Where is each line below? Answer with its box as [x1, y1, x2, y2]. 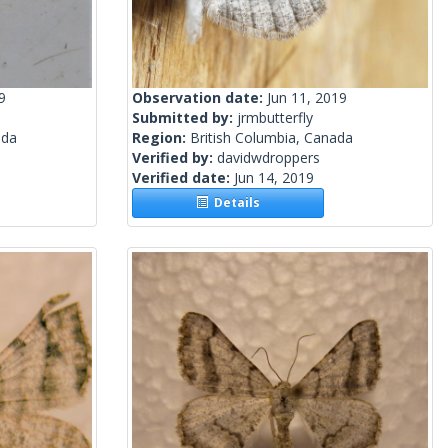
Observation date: [132, 88, 267, 108]
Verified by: [132, 148, 217, 168]
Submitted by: [132, 108, 237, 128]
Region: [132, 128, 190, 148]
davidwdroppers [217, 148, 320, 168]
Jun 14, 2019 [234, 168, 314, 188]
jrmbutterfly [237, 108, 313, 128]
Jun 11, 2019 [267, 88, 347, 108]
